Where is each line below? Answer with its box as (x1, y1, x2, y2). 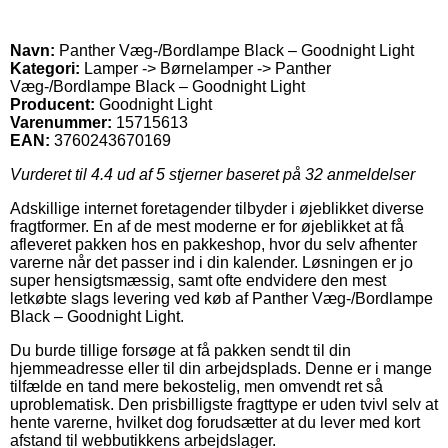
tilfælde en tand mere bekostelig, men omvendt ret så (10, 377, 383, 395)
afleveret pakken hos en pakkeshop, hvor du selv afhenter (10, 235, 417, 253)
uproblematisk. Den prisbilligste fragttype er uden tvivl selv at (10, 395, 438, 413)
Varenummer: (10, 113, 112, 131)
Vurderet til (10, 165, 91, 183)
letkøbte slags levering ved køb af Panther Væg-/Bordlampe (10, 289, 433, 307)
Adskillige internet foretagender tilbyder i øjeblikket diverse (10, 199, 424, 217)
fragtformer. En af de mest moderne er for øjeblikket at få (10, 217, 404, 235)
